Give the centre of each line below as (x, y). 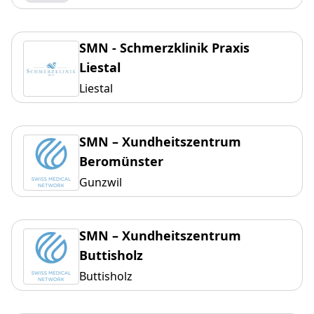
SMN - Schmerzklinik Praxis (164, 48)
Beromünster (121, 162)
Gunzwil (101, 183)
